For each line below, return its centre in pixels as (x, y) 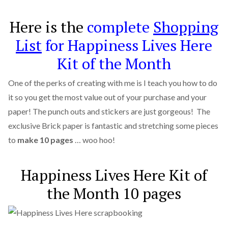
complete (120, 27)
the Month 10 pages (114, 194)
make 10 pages (45, 139)
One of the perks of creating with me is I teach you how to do (112, 82)
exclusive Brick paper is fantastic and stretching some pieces (113, 125)
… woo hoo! (94, 139)
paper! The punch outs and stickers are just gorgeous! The (109, 111)
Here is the (48, 27)
